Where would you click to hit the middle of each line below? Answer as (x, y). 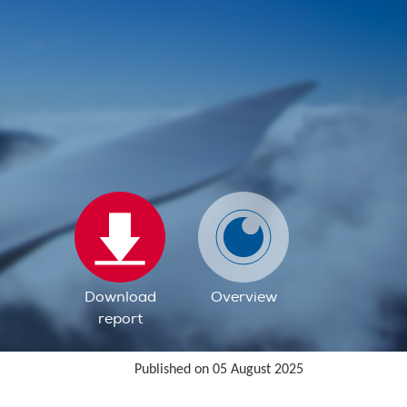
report (120, 318)
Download (120, 297)
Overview (243, 297)
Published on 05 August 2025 (219, 369)
